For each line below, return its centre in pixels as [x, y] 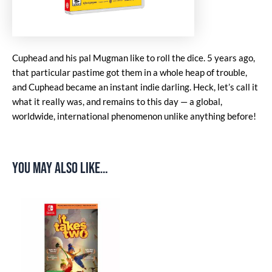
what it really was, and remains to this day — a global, [117, 101]
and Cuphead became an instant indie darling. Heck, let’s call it [135, 87]
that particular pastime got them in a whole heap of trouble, [130, 72]
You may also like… [60, 168]
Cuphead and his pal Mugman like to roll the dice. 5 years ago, [134, 58]
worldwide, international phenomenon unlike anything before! [134, 116]
